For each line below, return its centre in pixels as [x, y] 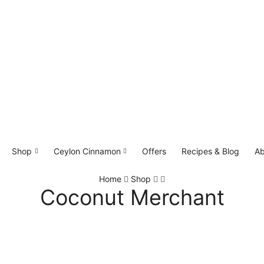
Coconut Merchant [132, 197]
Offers [154, 151]
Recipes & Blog [211, 151]
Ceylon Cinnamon [87, 151]
